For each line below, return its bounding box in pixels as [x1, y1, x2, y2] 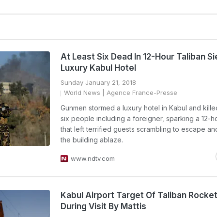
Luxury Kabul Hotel [61, 63, 136, 73]
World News [64, 89, 100, 96]
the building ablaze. [61, 136, 123, 144]
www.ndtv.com [71, 155, 115, 162]
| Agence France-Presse [100, 89, 177, 96]
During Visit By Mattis [61, 201, 146, 211]
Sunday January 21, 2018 [61, 78, 136, 86]
